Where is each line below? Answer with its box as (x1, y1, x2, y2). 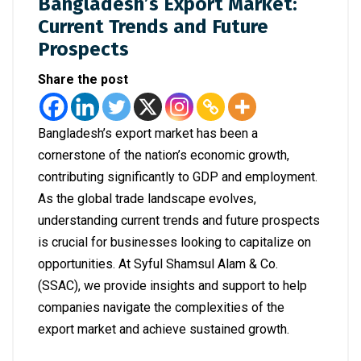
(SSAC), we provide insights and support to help (38, 278, 307, 294)
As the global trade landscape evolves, (38, 191, 256, 207)
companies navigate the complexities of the (38, 300, 284, 316)
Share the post (38, 72, 128, 88)
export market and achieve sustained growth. (38, 322, 289, 338)
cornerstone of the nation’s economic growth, (38, 147, 289, 164)
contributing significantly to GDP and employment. (38, 169, 317, 185)
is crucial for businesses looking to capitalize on (38, 234, 311, 251)
